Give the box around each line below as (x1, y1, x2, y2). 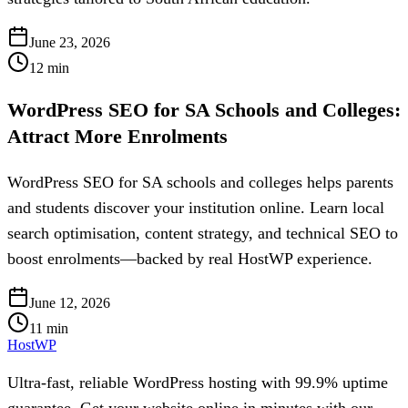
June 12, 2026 (29, 295, 110, 311)
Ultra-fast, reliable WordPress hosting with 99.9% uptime (7, 373, 388, 393)
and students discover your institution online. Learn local (7, 199, 384, 218)
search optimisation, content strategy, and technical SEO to (7, 224, 398, 243)
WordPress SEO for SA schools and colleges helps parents (7, 173, 393, 192)
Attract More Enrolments (7, 125, 228, 148)
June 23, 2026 (29, 34, 110, 50)
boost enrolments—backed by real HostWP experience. (7, 250, 372, 269)
